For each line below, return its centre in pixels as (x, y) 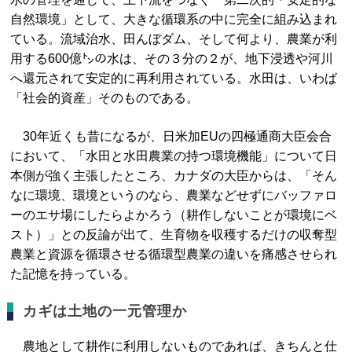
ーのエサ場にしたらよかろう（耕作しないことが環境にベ (174, 215)
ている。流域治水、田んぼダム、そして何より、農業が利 (174, 39)
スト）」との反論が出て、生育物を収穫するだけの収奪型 (174, 235)
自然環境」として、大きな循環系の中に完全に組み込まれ (174, 19)
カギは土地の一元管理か (105, 311)
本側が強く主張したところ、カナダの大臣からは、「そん (174, 176)
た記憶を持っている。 (73, 274)
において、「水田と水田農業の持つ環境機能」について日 (174, 156)
